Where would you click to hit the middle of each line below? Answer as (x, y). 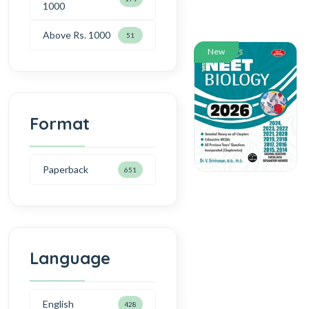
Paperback (66, 170)
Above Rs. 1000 (77, 35)
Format (60, 123)
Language (70, 258)
